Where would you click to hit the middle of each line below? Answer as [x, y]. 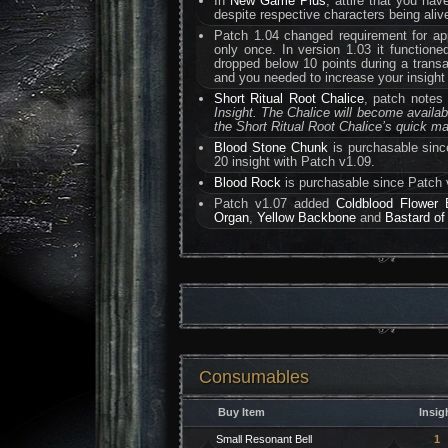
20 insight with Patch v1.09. [295, 161]
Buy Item [241, 412]
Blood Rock [248, 182]
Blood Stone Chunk [271, 147]
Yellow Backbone [307, 217]
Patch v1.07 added [275, 203]
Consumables [254, 377]
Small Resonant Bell [263, 439]
